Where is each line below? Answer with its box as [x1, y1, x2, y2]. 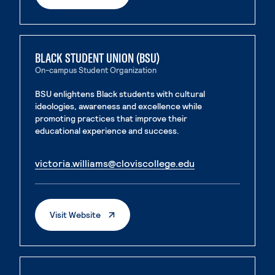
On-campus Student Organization [35, 65, 157, 75]
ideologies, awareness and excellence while [35, 101, 202, 111]
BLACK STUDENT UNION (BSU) [35, 50, 160, 66]
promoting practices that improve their [35, 113, 187, 123]
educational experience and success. [35, 125, 179, 136]
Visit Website [50, 209, 101, 220]
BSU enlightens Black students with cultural [35, 88, 205, 99]
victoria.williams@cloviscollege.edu [35, 157, 195, 169]
